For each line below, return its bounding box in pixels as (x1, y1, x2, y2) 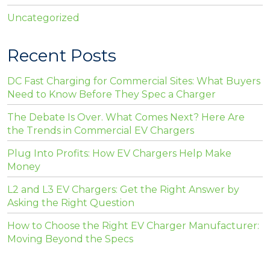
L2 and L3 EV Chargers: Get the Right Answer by (7, 184, 239, 196)
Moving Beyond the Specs (7, 233, 133, 245)
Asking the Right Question (7, 197, 134, 209)
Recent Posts (7, 45, 116, 66)
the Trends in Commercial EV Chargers (7, 125, 194, 137)
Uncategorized (7, 12, 80, 24)
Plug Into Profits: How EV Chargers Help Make (7, 148, 231, 160)
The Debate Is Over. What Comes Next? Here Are (7, 111, 245, 124)
